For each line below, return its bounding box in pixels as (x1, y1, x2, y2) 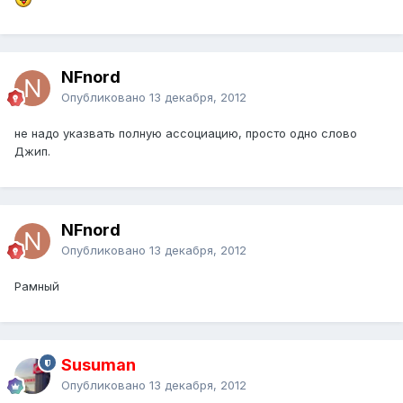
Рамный (14, 279, 59, 294)
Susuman (61, 355, 136, 375)
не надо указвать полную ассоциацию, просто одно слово (14, 126, 357, 141)
